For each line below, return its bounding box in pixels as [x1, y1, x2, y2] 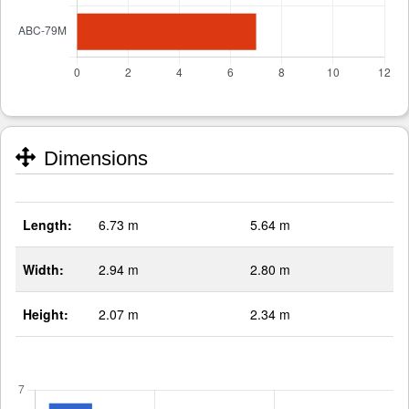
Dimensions [38, 147, 148, 171]
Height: [23, 305, 68, 324]
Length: [23, 215, 72, 235]
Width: [23, 260, 64, 279]
